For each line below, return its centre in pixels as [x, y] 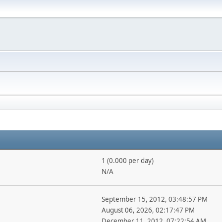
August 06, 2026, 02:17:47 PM [148, 210]
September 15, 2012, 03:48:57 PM [154, 199]
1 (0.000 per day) [127, 161]
